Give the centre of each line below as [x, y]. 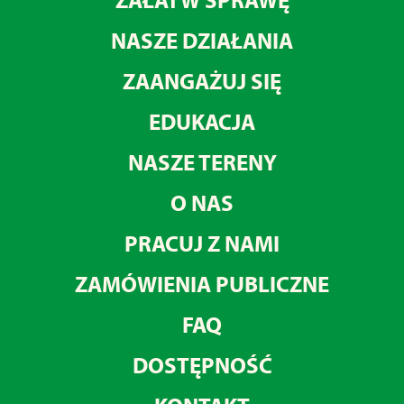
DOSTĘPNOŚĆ [202, 365]
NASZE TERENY [202, 162]
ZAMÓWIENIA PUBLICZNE [202, 284]
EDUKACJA [202, 122]
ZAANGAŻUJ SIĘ [202, 81]
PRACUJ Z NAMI [202, 243]
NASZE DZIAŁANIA [202, 41]
